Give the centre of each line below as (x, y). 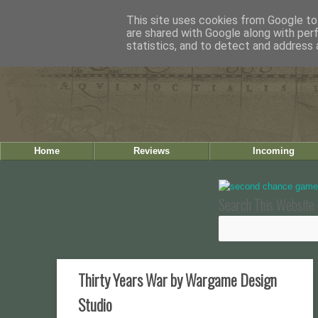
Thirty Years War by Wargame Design (177, 280)
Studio (95, 305)
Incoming (273, 151)
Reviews (152, 151)
